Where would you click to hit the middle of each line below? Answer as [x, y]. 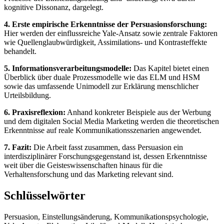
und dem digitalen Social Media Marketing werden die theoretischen [111, 121]
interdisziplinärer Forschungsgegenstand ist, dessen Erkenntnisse [105, 156]
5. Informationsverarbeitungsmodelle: [68, 68]
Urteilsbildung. [27, 95]
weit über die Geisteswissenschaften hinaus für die [83, 165]
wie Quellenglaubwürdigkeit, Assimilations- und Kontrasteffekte [105, 42]
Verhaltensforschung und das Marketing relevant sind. [89, 174]
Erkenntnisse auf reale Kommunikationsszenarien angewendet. [103, 130]
